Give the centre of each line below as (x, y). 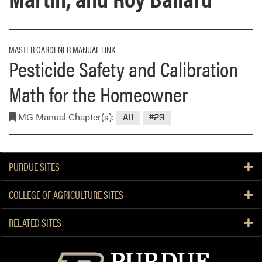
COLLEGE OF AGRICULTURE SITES (66, 195)
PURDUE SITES (34, 167)
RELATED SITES (35, 223)
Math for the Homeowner (98, 94)
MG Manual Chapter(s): (65, 117)
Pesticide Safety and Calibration (123, 69)
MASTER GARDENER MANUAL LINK (62, 50)
